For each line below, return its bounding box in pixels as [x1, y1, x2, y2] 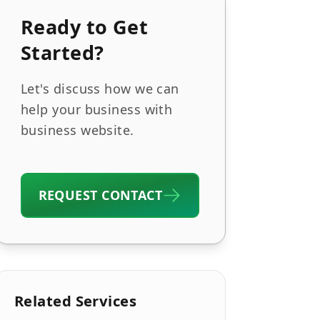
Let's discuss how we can [21, 80, 179, 97]
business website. [21, 121, 134, 139]
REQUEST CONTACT [38, 186, 163, 204]
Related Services [14, 290, 137, 311]
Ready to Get [21, 14, 149, 40]
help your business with [21, 101, 173, 118]
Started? [21, 39, 104, 66]
